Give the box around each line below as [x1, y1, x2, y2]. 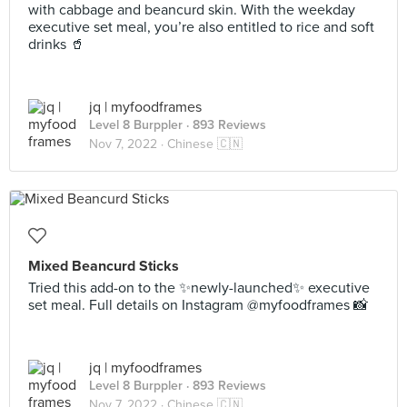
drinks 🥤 [28, 35, 84, 54]
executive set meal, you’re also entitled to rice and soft [28, 18, 374, 36]
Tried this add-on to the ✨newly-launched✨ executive [28, 279, 370, 297]
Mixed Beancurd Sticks [28, 257, 179, 275]
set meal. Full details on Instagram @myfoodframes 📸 [28, 296, 368, 314]
